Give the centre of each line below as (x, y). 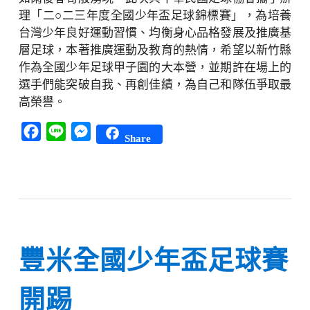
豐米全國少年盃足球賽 (153, 260)
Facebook (62, 130)
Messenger (114, 130)
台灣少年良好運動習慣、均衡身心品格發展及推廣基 (155, 33)
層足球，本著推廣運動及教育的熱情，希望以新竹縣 (155, 50)
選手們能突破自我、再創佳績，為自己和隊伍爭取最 (155, 85)
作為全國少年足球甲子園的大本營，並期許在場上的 (155, 67)
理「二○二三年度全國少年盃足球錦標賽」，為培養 (155, 16)
